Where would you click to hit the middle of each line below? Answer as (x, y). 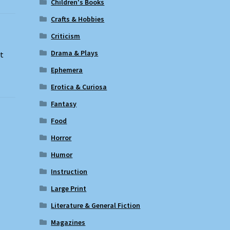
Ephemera (67, 70)
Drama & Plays (75, 53)
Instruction (69, 171)
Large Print (69, 188)
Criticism (66, 36)
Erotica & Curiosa (79, 87)
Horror (61, 137)
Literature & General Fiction (96, 205)
